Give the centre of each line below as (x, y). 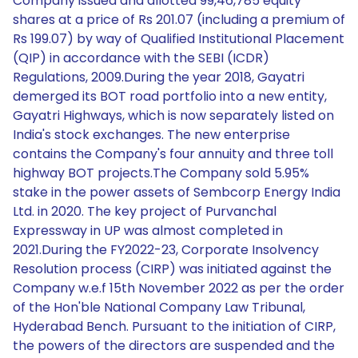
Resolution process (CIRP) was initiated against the (172, 269)
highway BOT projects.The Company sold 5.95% (161, 173)
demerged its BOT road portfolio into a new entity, (170, 96)
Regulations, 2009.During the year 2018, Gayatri (159, 77)
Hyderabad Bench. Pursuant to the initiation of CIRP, (174, 326)
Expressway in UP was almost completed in (148, 231)
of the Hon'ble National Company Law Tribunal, (159, 307)
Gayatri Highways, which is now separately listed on (173, 115)
